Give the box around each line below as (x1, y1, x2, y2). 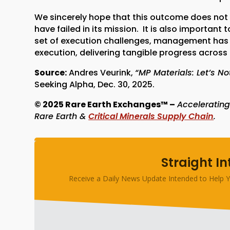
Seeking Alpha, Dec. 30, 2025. (34, 78, 155, 90)
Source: (34, 66, 67, 79)
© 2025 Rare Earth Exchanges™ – (34, 98, 176, 110)
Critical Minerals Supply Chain (88, 110, 214, 122)
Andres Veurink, (67, 66, 136, 79)
